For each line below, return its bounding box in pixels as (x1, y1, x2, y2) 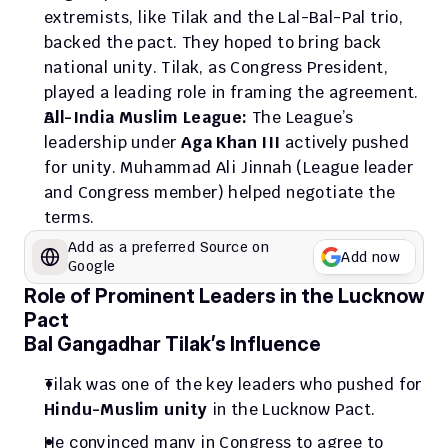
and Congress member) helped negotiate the (44, 182, 396, 203)
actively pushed (280, 132, 410, 153)
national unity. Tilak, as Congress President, (44, 57, 388, 78)
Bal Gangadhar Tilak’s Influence (24, 332, 321, 356)
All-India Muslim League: (44, 107, 248, 128)
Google (68, 257, 116, 275)
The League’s (247, 107, 354, 128)
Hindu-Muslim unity (44, 399, 208, 420)
